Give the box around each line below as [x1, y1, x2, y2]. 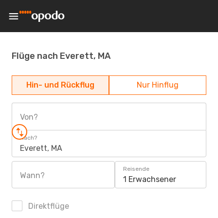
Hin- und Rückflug [26, 80, 94, 90]
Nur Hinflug [137, 80, 179, 90]
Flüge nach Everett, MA [12, 50, 110, 61]
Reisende [123, 165, 149, 172]
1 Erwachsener [123, 175, 176, 184]
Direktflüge [26, 201, 69, 211]
